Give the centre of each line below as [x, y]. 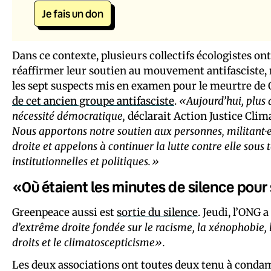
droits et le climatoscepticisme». [89, 242]
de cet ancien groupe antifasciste [93, 101]
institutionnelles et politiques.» [86, 161]
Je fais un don [73, 13]
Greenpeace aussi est [64, 212]
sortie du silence [157, 212]
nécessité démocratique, [69, 116]
